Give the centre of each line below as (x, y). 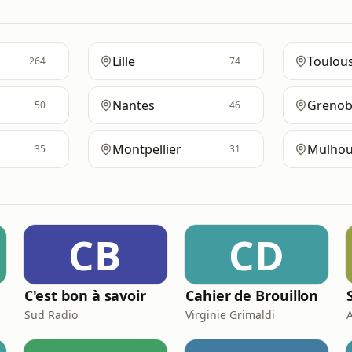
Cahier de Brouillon (252, 295)
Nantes (134, 105)
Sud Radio (51, 315)
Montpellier (147, 149)
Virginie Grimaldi (230, 315)
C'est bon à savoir (85, 295)
